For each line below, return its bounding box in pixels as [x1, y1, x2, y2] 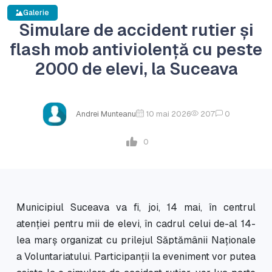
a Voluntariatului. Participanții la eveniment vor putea [16, 250, 256, 263]
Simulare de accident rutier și [18, 19, 254, 41]
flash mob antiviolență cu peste [10, 38, 262, 60]
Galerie [23, 7, 49, 18]
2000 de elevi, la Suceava [34, 58, 238, 80]
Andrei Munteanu [75, 109, 136, 120]
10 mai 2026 [145, 109, 191, 120]
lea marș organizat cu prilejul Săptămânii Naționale [16, 233, 256, 246]
